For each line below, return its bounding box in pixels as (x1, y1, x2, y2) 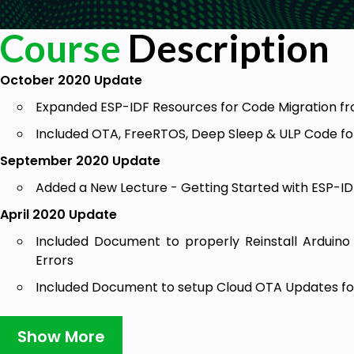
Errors (36, 250, 73, 269)
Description (121, 24, 330, 70)
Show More (17, 326, 105, 348)
